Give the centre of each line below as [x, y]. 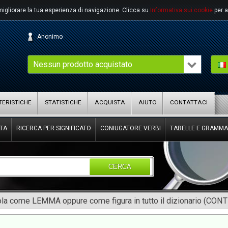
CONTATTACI [189, 102]
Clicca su [136, 10]
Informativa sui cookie [181, 10]
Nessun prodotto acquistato [83, 64]
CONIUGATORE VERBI [131, 128]
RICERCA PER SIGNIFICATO [54, 128]
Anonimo [50, 37]
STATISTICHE [63, 102]
